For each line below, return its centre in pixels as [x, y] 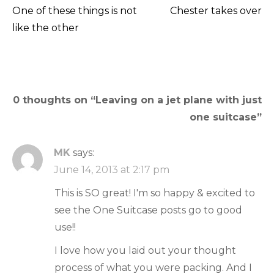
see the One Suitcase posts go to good [148, 210]
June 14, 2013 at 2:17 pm [112, 169]
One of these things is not [75, 10]
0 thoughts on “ [54, 100]
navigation [64, 51]
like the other [46, 28]
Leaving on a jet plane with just [179, 100]
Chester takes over [216, 10]
